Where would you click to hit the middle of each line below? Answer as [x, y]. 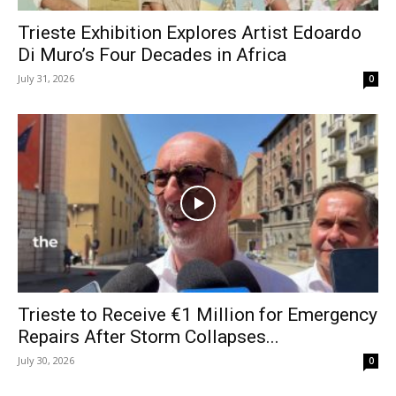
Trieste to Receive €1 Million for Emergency [198, 314]
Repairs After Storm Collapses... [148, 336]
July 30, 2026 [46, 360]
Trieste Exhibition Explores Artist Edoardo [190, 33]
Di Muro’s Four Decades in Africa [152, 55]
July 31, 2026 [46, 79]
